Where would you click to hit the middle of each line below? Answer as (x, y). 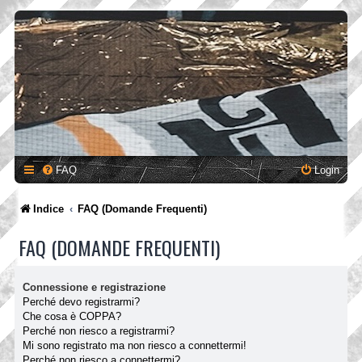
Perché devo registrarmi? (81, 301)
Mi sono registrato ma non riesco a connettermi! (135, 345)
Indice (48, 209)
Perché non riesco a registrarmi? (99, 330)
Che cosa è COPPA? (72, 316)
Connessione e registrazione (94, 287)
